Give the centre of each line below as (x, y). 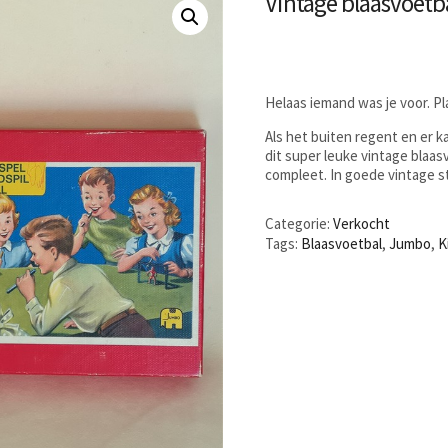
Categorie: (299, 223)
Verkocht (362, 223)
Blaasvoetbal (342, 243)
